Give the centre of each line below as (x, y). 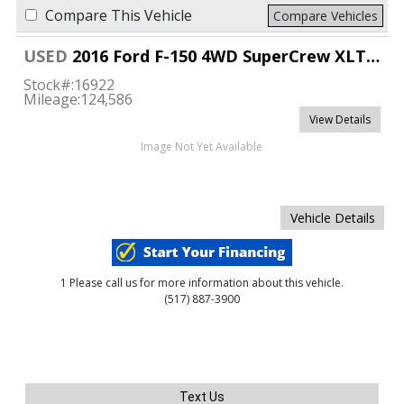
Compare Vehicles (326, 15)
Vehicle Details (332, 217)
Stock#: (48, 84)
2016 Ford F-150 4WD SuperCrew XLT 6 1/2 (216, 55)
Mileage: (51, 99)
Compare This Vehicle (118, 15)
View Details (340, 119)
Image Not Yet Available (202, 146)
